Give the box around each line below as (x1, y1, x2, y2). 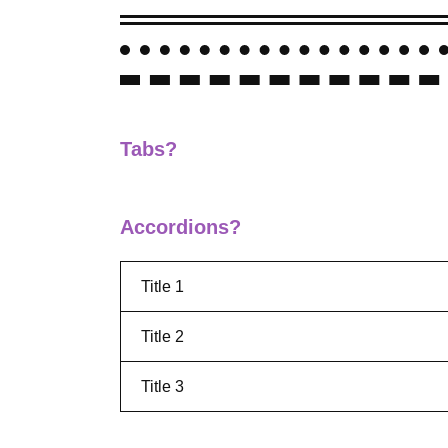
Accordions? (120, 216, 241, 238)
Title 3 (141, 378, 184, 395)
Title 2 (141, 328, 184, 345)
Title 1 (141, 278, 184, 295)
